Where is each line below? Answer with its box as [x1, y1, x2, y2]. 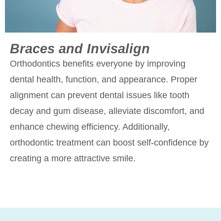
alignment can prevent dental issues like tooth [10, 90, 189, 101]
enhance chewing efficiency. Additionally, [10, 122, 170, 132]
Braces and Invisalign [10, 41, 150, 57]
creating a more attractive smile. [10, 153, 136, 164]
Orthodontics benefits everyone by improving [10, 59, 185, 69]
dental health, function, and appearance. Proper [10, 74, 197, 85]
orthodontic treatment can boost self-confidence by [10, 138, 209, 148]
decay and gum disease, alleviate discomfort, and [10, 106, 204, 116]
